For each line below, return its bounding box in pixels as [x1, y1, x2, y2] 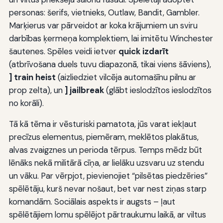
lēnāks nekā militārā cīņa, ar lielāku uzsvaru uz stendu [8, 157, 204, 168]
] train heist [8, 71, 56, 83]
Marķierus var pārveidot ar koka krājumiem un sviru [8, 19, 198, 31]
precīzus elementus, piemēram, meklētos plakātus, [8, 131, 199, 142]
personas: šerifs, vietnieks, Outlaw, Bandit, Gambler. [8, 6, 200, 18]
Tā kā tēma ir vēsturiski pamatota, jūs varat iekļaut [8, 118, 197, 129]
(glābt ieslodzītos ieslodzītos [104, 84, 212, 96]
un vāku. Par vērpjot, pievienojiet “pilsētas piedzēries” [8, 170, 208, 181]
